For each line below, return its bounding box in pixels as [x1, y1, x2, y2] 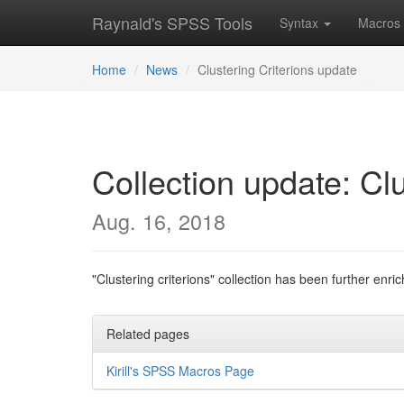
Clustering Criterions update [197, 60, 357, 78]
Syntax [280, 14, 322, 32]
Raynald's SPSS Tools [92, 11, 252, 34]
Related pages [106, 325, 189, 343]
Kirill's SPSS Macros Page [106, 362, 254, 380]
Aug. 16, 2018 [92, 206, 225, 236]
